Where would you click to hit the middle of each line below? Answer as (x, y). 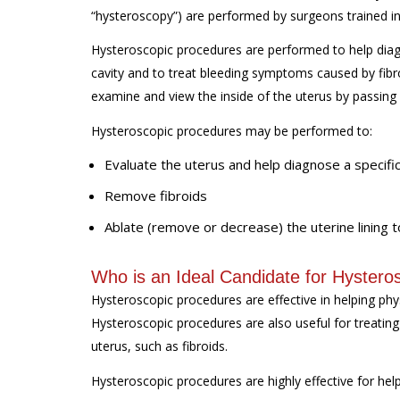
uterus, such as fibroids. (161, 346)
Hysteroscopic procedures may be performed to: (233, 130)
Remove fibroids (156, 196)
